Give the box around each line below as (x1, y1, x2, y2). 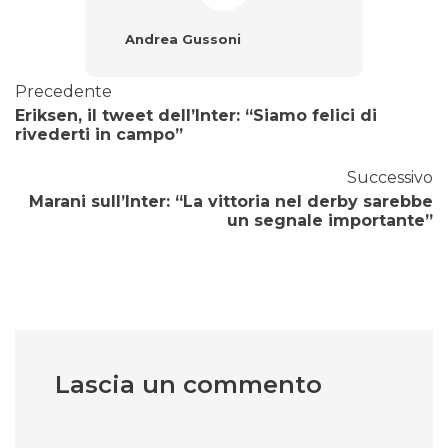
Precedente (15, 82, 112, 102)
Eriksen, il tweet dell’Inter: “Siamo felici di (15, 106, 377, 126)
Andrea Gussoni (124, 31, 241, 48)
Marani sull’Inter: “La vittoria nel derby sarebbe (29, 192, 433, 212)
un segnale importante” (227, 211, 433, 231)
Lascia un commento (55, 370, 322, 400)
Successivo (347, 168, 433, 188)
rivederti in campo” (15, 125, 183, 145)
